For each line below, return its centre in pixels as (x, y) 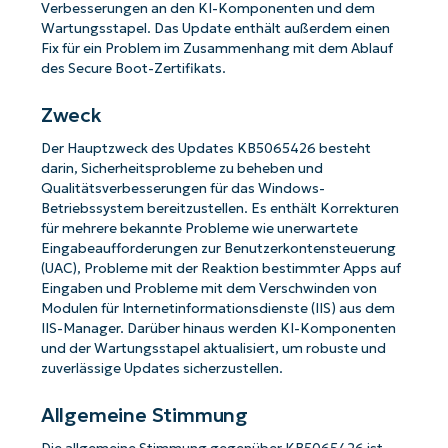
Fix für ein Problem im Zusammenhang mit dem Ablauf (216, 49)
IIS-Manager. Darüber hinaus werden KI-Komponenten (218, 329)
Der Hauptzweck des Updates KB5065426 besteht (205, 149)
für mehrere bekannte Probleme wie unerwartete (199, 229)
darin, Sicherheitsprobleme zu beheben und (181, 169)
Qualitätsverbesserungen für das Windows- (182, 189)
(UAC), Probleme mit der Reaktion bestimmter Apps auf (220, 269)
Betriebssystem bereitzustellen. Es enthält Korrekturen (219, 209)
